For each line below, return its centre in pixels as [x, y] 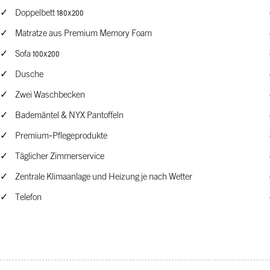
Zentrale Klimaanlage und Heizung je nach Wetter [104, 177]
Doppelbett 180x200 [49, 14]
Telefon [28, 198]
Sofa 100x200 [37, 55]
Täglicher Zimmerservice [60, 157]
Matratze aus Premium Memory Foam [83, 34]
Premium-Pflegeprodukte [61, 137]
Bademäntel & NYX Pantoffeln [69, 116]
